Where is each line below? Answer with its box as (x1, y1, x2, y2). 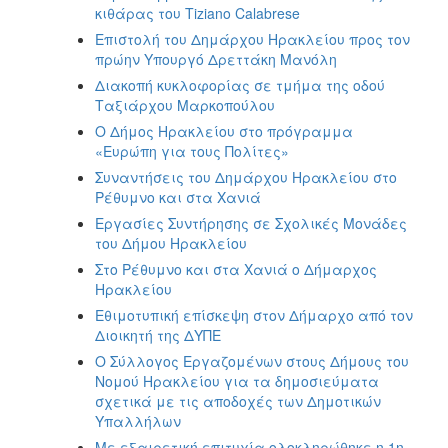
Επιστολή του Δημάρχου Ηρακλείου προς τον (95, 28, 410, 49)
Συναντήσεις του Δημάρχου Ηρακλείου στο (95, 166, 397, 187)
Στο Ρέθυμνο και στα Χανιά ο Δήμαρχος (95, 258, 377, 279)
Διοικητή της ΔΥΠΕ (95, 324, 221, 345)
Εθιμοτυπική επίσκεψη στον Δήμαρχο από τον (95, 304, 413, 325)
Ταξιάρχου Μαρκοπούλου (95, 94, 275, 115)
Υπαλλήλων (95, 410, 181, 431)
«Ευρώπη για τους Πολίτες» (95, 140, 289, 161)
